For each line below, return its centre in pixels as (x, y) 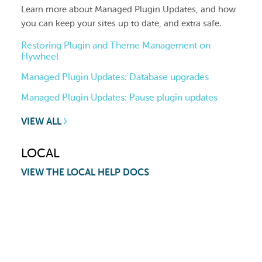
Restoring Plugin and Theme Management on (116, 46)
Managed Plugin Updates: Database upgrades (115, 77)
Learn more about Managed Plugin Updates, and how (128, 10)
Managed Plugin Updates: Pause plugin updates (119, 98)
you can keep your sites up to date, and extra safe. (121, 24)
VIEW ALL (42, 122)
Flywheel (40, 57)
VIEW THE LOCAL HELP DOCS (85, 172)
